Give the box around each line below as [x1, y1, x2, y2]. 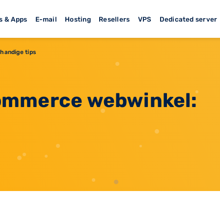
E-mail [35, 15, 57, 23]
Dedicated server [159, 15, 218, 23]
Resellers [99, 15, 130, 23]
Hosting [65, 15, 91, 23]
